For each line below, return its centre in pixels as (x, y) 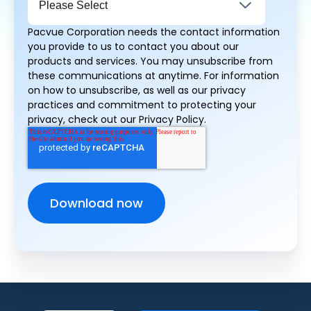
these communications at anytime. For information (153, 76)
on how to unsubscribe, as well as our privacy (137, 90)
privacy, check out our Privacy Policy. (117, 119)
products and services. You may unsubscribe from (150, 61)
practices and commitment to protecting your (142, 105)
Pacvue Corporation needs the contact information (154, 32)
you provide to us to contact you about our (133, 47)
